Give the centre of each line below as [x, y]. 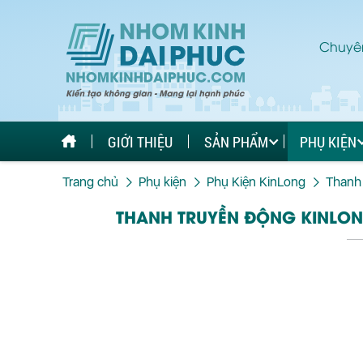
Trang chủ [90, 182]
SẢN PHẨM [236, 141]
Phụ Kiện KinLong [256, 182]
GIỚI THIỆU [140, 141]
